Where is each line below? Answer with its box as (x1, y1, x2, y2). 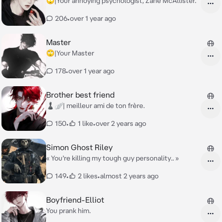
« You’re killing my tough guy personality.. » (46, 154, 179, 162)
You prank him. (46, 207, 91, 215)
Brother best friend (46, 90, 114, 99)
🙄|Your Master (46, 49, 94, 57)
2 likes (78, 172, 98, 180)
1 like (78, 119, 93, 127)
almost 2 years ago (100, 172, 159, 180)
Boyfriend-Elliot (46, 195, 104, 204)
